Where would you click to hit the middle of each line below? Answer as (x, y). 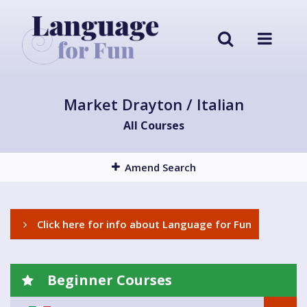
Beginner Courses (108, 280)
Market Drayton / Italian (153, 105)
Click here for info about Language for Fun (143, 224)
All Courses (153, 126)
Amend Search (160, 168)
